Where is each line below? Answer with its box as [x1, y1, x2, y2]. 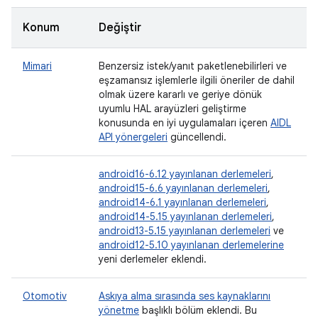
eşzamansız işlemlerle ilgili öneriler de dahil [99, 74, 295, 87]
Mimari [23, 60, 52, 72]
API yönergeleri [99, 131, 168, 143]
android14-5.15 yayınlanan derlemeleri [99, 210, 272, 223]
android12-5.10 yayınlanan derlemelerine [99, 238, 284, 251]
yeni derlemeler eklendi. [99, 253, 207, 265]
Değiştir [99, 21, 141, 35]
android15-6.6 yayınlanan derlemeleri [99, 182, 268, 194]
